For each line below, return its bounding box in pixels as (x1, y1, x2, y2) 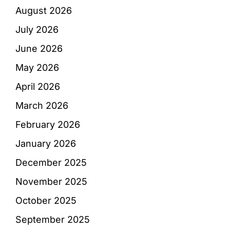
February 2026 (15, 119, 80, 130)
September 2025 (15, 214, 90, 225)
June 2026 (15, 43, 63, 54)
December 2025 (15, 157, 87, 168)
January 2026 (15, 138, 76, 149)
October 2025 (15, 195, 76, 206)
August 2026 (15, 5, 72, 16)
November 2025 (15, 176, 87, 187)
